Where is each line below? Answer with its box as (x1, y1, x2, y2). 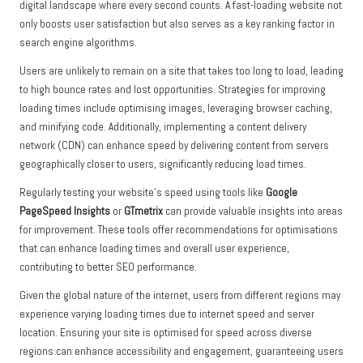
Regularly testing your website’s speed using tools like (19, 186, 266, 200)
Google (266, 186, 297, 200)
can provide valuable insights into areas (163, 204, 343, 219)
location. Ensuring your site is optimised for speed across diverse (19, 326, 312, 340)
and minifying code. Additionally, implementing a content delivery (19, 120, 306, 135)
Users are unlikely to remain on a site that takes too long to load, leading (19, 64, 344, 79)
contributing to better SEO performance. (19, 260, 197, 275)
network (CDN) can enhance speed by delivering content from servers (19, 139, 329, 153)
